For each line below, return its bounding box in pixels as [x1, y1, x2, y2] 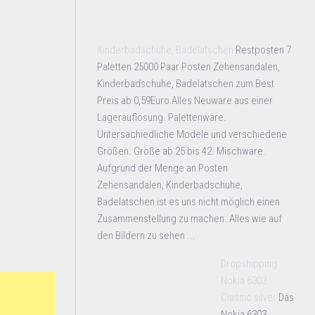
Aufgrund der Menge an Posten [97, 162, 228, 174]
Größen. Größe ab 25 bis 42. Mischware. [97, 145, 266, 157]
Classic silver [221, 291, 276, 304]
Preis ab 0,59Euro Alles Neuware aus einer [97, 94, 273, 107]
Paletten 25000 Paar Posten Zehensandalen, [97, 60, 280, 73]
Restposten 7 [236, 44, 291, 56]
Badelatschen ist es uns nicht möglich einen [97, 195, 280, 208]
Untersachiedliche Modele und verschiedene [97, 128, 287, 141]
